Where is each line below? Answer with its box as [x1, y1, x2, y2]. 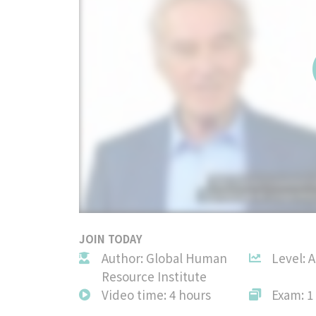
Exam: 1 [272, 285, 314, 303]
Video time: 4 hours [102, 285, 211, 303]
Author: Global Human [102, 248, 227, 267]
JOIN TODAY [79, 231, 142, 246]
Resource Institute [102, 267, 207, 285]
